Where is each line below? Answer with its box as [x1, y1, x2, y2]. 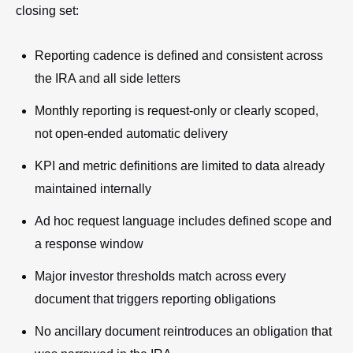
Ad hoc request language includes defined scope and [35, 214, 332, 228]
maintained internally [35, 181, 151, 195]
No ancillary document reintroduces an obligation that [35, 324, 332, 338]
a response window [35, 236, 143, 251]
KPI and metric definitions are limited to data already [35, 158, 325, 173]
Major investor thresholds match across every [35, 269, 286, 283]
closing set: [16, 3, 79, 17]
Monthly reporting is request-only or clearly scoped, [35, 103, 318, 117]
